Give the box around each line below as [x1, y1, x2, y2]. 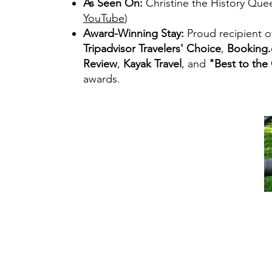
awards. [83, 72, 120, 86]
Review [83, 57, 117, 70]
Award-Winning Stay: [83, 27, 184, 40]
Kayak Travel [123, 57, 182, 70]
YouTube [83, 12, 124, 25]
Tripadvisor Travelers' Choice [83, 42, 221, 55]
